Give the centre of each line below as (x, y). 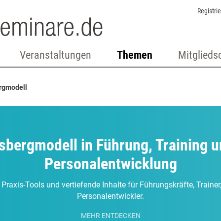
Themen (134, 55)
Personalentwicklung (110, 164)
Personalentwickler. (110, 196)
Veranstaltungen (55, 55)
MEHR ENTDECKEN (110, 216)
